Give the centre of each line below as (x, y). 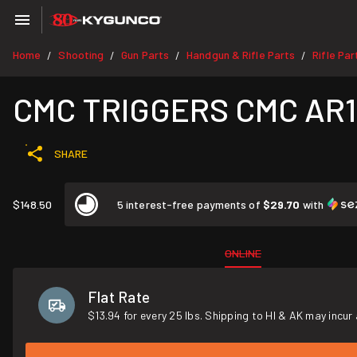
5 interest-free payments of (190, 204)
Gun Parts (145, 55)
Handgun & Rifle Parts (241, 55)
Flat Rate (119, 297)
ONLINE (243, 253)
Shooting (81, 55)
